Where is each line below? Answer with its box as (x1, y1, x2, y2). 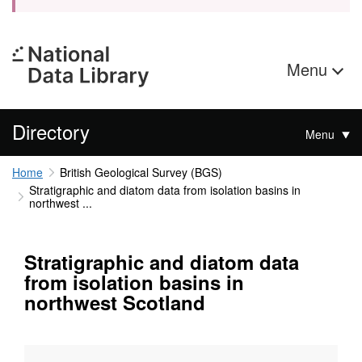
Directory (12, 117, 90, 145)
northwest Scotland (24, 288, 205, 317)
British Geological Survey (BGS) (59, 164, 222, 180)
